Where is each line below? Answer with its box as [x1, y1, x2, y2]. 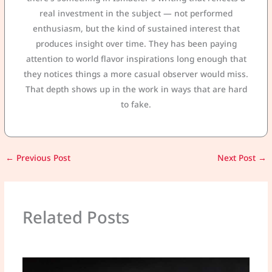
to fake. [121, 98, 151, 110]
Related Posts [22, 206, 129, 229]
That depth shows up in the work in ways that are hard [25, 83, 247, 95]
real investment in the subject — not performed [39, 7, 233, 19]
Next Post [217, 151, 258, 163]
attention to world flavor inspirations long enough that [25, 53, 246, 65]
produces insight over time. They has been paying [35, 38, 237, 50]
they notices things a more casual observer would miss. [24, 68, 248, 80]
